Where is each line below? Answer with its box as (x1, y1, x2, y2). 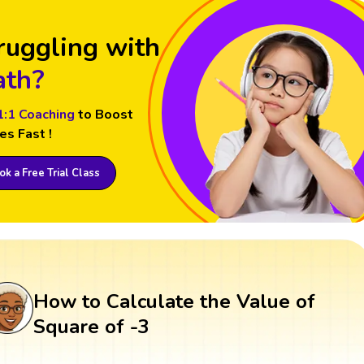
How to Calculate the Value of (32, 288, 315, 314)
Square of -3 (32, 313, 149, 340)
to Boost (77, 105, 133, 123)
